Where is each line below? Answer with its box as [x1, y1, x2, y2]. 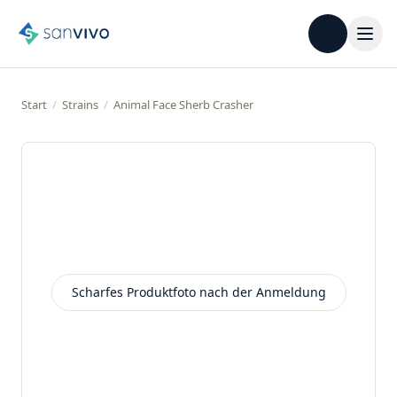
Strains [62, 97, 98, 113]
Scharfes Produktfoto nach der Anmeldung [71, 284, 326, 300]
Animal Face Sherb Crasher [113, 97, 253, 113]
